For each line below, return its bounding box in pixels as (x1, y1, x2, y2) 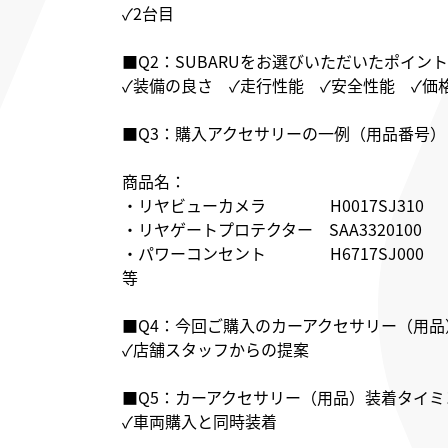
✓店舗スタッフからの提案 (122, 337, 309, 362)
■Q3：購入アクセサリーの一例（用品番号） (122, 121, 446, 146)
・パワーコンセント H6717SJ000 (122, 241, 424, 266)
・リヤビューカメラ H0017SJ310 (122, 193, 424, 218)
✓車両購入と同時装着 (122, 409, 277, 434)
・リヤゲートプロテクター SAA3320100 (122, 217, 422, 242)
